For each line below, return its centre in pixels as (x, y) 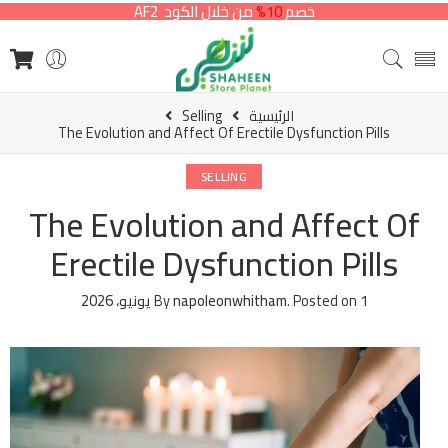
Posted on (324, 301)
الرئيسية (271, 116)
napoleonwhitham (229, 301)
